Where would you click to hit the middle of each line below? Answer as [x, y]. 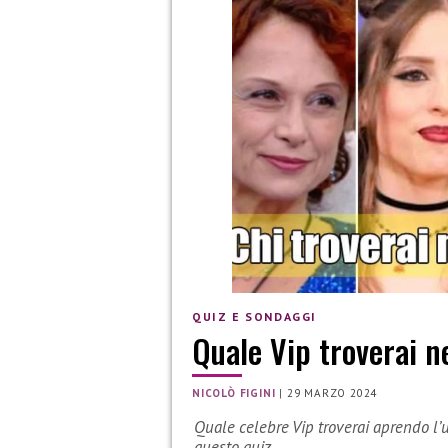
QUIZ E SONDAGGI [254, 316]
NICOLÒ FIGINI [234, 393]
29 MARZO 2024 [332, 393]
